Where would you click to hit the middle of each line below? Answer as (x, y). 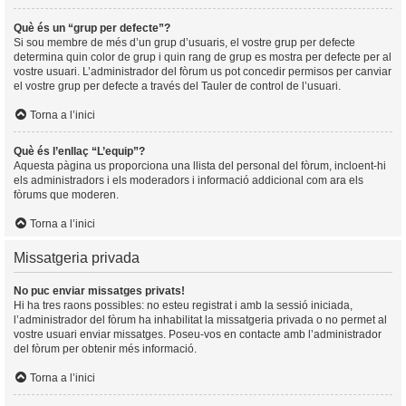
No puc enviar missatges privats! (99, 290)
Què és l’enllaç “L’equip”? (79, 151)
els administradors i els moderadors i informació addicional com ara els (188, 180)
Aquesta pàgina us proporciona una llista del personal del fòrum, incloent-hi (200, 165)
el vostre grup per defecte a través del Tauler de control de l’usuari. (177, 86)
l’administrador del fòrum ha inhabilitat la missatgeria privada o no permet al (200, 319)
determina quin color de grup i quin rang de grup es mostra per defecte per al (203, 57)
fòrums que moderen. (66, 194)
